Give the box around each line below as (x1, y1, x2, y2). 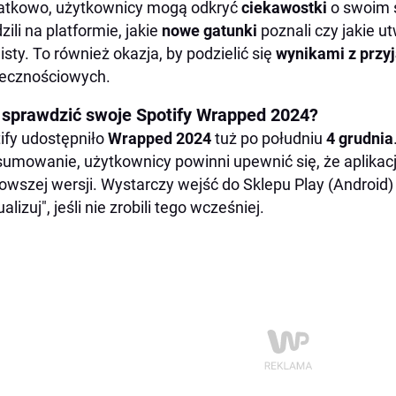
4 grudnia (326, 129, 393, 148)
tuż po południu (211, 129, 326, 148)
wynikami (276, 44, 345, 63)
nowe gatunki (162, 21, 261, 40)
